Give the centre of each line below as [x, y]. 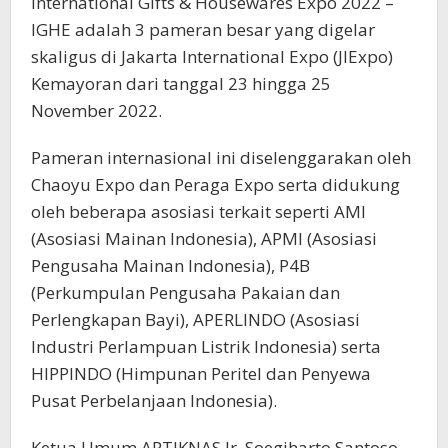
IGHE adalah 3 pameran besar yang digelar [203, 29]
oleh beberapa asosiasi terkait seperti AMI [198, 211]
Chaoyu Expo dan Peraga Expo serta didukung [215, 184]
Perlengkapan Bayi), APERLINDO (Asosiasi [195, 319]
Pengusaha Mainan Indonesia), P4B [170, 265]
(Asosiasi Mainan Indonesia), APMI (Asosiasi [204, 238]
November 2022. [96, 110]
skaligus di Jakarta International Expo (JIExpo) [212, 56]
